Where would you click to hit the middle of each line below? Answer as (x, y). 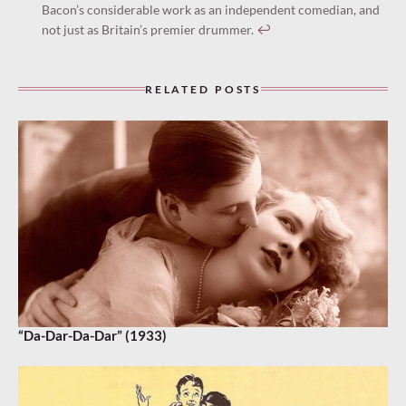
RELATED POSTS (203, 89)
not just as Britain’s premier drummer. (149, 29)
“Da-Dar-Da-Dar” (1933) (92, 335)
